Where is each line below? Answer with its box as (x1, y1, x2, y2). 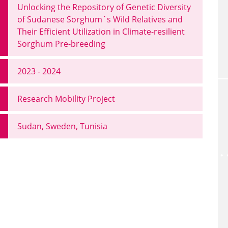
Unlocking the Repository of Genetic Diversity (17, 2, 191, 13)
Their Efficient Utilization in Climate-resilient (17, 26, 185, 38)
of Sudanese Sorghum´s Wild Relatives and (17, 14, 183, 25)
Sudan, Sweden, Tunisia (17, 121, 107, 132)
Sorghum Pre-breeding (17, 38, 105, 50)
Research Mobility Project (17, 93, 115, 105)
